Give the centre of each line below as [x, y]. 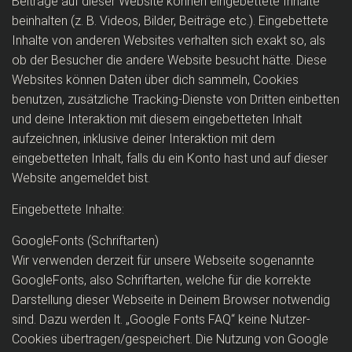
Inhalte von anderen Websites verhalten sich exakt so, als [169, 40]
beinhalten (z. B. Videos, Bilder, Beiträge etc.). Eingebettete [170, 21]
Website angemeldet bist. [81, 178]
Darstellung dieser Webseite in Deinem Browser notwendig [171, 300]
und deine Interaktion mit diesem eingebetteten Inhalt [157, 119]
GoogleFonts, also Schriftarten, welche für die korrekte [161, 280]
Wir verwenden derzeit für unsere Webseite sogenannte [163, 260]
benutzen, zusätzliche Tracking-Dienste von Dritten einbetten [176, 99]
